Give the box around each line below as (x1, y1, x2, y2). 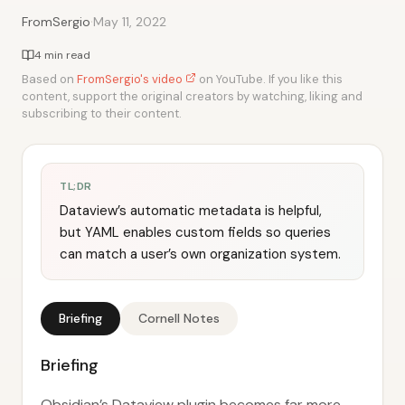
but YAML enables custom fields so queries (60, 223, 331, 241)
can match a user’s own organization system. (60, 245, 341, 263)
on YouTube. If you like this (196, 71, 343, 87)
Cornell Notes (138, 310, 220, 326)
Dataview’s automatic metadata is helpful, (60, 202, 322, 220)
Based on (22, 71, 77, 87)
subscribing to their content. (22, 106, 182, 121)
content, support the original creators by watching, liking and (22, 89, 363, 104)
